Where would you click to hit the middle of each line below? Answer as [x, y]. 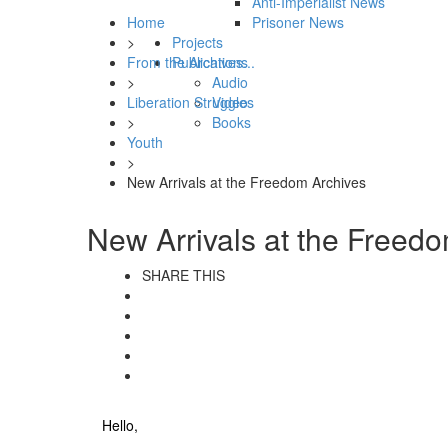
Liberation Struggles [190, 102]
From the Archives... [191, 62]
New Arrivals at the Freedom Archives [246, 182]
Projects [197, 42]
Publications [210, 62]
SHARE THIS [183, 275]
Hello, [120, 425]
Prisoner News [298, 22]
